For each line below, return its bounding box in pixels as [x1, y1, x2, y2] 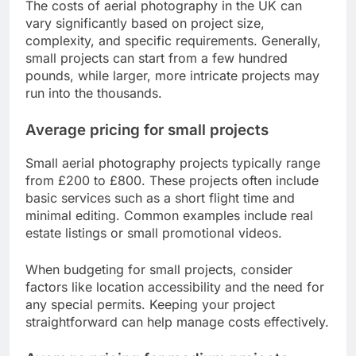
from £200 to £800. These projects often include [25, 172, 319, 188]
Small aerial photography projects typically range [25, 154, 320, 171]
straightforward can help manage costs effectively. [25, 313, 329, 330]
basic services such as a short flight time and [25, 189, 295, 206]
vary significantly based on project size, [25, 14, 265, 31]
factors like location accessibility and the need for [25, 278, 324, 295]
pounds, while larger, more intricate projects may [25, 67, 319, 83]
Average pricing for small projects [25, 120, 269, 139]
